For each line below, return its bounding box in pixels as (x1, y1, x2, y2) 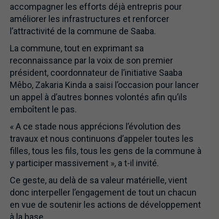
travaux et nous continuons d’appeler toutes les (10, 133, 194, 144)
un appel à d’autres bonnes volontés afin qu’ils (10, 91, 187, 102)
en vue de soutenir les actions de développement (10, 199, 201, 210)
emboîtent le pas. (10, 104, 77, 114)
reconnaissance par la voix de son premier (10, 55, 173, 66)
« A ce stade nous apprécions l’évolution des (10, 121, 181, 131)
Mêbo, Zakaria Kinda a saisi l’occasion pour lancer (10, 79, 199, 90)
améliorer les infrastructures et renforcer (10, 13, 169, 24)
